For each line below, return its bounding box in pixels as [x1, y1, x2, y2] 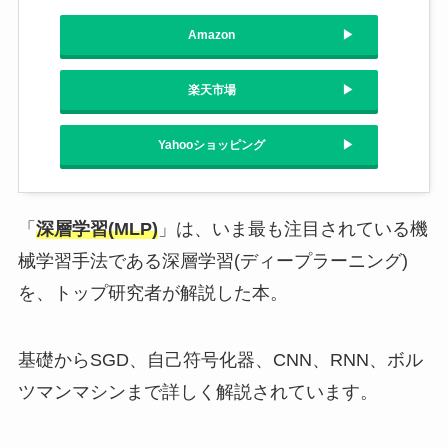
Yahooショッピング [158, 137, 265, 152]
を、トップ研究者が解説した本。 [17, 282, 288, 303]
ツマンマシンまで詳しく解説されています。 [17, 382, 378, 403]
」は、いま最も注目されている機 [157, 218, 428, 239]
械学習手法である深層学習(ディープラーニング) [17, 250, 408, 271]
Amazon [188, 27, 235, 42]
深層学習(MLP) [35, 218, 158, 239]
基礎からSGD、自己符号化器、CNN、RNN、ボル [17, 350, 423, 371]
